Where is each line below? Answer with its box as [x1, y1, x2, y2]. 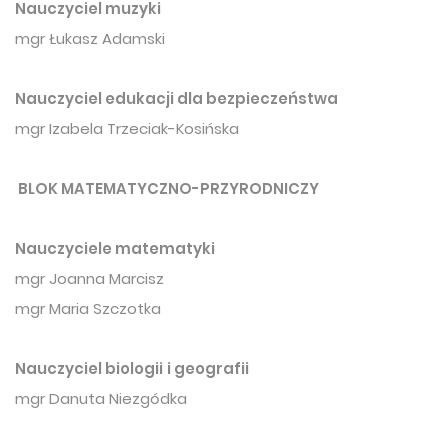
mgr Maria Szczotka [15, 298, 161, 320]
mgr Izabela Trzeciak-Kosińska [15, 118, 239, 140]
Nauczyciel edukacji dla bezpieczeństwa [15, 88, 338, 110]
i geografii [167, 358, 249, 380]
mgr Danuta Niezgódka [15, 388, 187, 410]
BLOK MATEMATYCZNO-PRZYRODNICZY [15, 178, 319, 200]
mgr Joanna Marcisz [15, 268, 164, 290]
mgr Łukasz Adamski [15, 28, 165, 50]
